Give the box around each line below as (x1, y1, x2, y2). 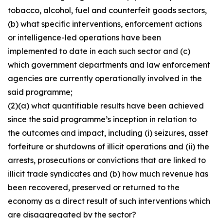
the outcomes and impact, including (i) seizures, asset (8, 128, 208, 138)
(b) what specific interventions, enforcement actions (8, 19, 202, 29)
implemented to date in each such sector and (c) (8, 46, 190, 56)
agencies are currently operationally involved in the (8, 73, 202, 83)
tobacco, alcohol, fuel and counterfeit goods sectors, (8, 5, 207, 15)
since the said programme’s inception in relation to (8, 114, 197, 124)
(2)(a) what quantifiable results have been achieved (8, 101, 204, 110)
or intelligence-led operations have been (8, 33, 161, 42)
